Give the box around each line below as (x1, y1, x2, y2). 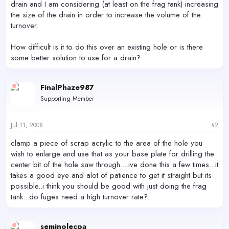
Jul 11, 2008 (11, 121, 43, 130)
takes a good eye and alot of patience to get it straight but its (11, 170, 212, 181)
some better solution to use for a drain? (11, 52, 141, 63)
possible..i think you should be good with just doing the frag (11, 180, 207, 192)
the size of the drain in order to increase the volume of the (11, 9, 201, 20)
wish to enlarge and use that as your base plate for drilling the (11, 148, 214, 159)
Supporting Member (40, 94, 94, 103)
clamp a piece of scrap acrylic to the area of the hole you (11, 138, 202, 149)
